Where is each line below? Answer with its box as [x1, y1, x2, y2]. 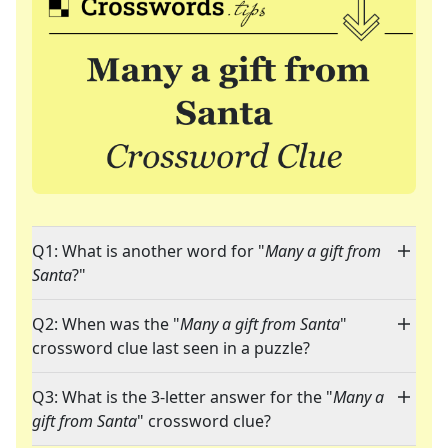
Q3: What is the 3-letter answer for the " [32, 386, 333, 409]
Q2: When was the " [32, 313, 180, 336]
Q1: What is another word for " [32, 240, 265, 263]
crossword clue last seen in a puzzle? [32, 337, 310, 360]
